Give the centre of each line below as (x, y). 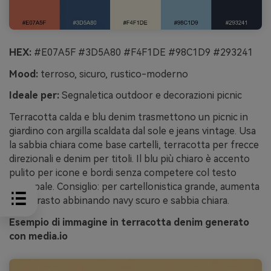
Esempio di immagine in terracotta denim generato (129, 223)
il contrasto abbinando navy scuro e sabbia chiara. (119, 201)
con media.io (38, 237)
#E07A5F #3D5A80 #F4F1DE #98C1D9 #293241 (142, 52)
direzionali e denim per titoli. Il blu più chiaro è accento (129, 159)
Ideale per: (34, 96)
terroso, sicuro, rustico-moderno (113, 74)
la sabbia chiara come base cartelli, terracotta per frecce (134, 145)
